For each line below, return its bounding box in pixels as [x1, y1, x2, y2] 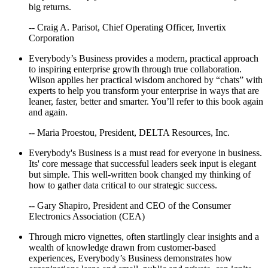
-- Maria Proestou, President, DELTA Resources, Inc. [29, 127, 230, 138]
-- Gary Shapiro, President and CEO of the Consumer [29, 200, 231, 211]
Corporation [29, 32, 74, 43]
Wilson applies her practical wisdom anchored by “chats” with [29, 74, 263, 85]
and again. [29, 106, 68, 117]
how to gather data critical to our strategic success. [29, 179, 217, 190]
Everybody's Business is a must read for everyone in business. [29, 147, 262, 158]
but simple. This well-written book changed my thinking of [29, 169, 251, 179]
